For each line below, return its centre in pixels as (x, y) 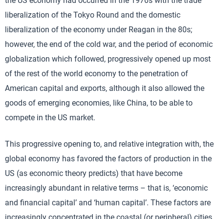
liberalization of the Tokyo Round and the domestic (93, 15)
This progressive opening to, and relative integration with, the (109, 144)
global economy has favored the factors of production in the (108, 158)
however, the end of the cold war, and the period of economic (109, 44)
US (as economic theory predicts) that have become (94, 173)
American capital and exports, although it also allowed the (105, 88)
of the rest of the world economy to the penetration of (97, 73)
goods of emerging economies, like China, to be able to (99, 103)
